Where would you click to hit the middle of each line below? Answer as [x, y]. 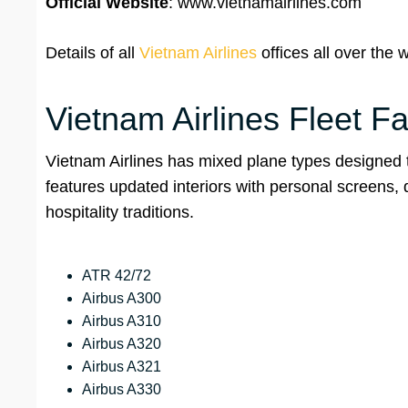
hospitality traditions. [120, 213]
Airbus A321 [122, 367]
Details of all [92, 53]
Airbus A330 [122, 390]
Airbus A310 [122, 321]
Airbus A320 [122, 344]
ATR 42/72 [117, 276]
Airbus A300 [122, 299]
